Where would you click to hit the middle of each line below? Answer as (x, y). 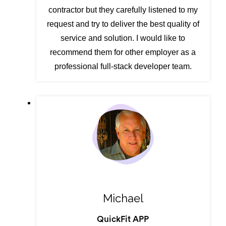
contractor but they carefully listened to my (123, 10)
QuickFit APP (123, 219)
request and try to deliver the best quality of (123, 24)
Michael (123, 199)
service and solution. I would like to (123, 38)
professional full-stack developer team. (123, 67)
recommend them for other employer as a (123, 52)
